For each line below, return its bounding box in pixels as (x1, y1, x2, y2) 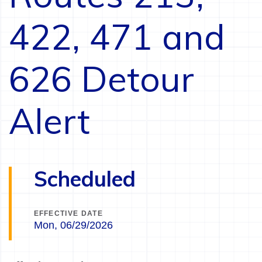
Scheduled (33, 166, 136, 192)
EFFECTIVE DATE (33, 209, 104, 218)
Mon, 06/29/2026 (33, 219, 113, 232)
